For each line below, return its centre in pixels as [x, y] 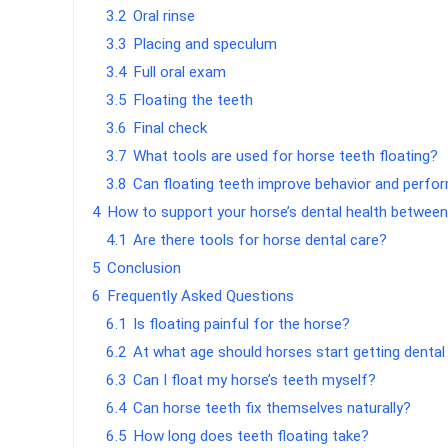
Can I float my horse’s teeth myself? [255, 380]
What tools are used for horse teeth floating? [286, 156]
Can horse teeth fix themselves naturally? [272, 408]
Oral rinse [164, 16]
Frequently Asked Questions [201, 296]
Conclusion [144, 268]
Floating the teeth [193, 100]
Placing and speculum [205, 44]
